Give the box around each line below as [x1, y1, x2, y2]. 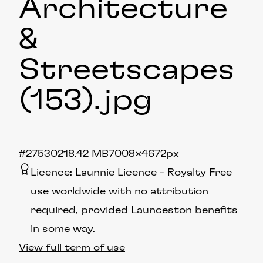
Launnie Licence [75, 167, 157, 177]
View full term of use [19, 242, 125, 252]
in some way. [31, 224, 95, 234]
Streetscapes [19, 56, 235, 85]
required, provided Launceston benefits [31, 205, 238, 215]
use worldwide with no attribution [31, 186, 208, 196]
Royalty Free [167, 167, 232, 177]
